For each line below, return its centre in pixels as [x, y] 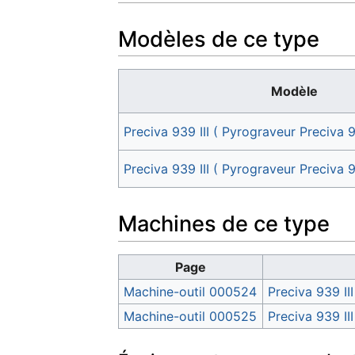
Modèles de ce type [219, 39]
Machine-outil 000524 [191, 291]
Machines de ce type [224, 223]
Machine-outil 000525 [191, 316]
